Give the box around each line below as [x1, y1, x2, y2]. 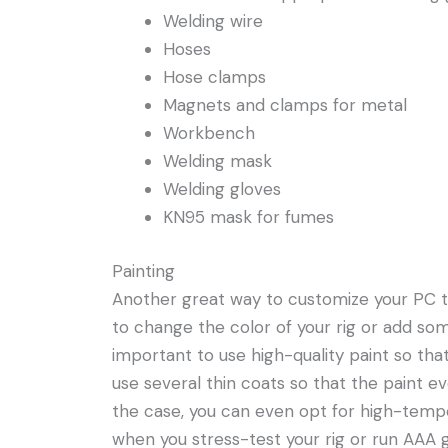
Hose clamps [163, 66, 266, 89]
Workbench [163, 122, 255, 145]
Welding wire [163, 10, 263, 33]
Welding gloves [163, 178, 281, 201]
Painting [112, 259, 175, 282]
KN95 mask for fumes [163, 206, 334, 229]
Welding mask [163, 150, 272, 173]
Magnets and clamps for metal [163, 94, 407, 117]
